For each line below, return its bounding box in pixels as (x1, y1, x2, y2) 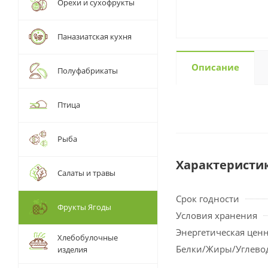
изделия (57, 244, 87, 255)
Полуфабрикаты (57, 65, 118, 76)
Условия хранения (176, 209, 257, 221)
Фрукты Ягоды (57, 202, 111, 212)
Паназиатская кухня (57, 31, 132, 42)
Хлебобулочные (57, 232, 118, 243)
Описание (191, 61, 239, 73)
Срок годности (176, 193, 239, 205)
